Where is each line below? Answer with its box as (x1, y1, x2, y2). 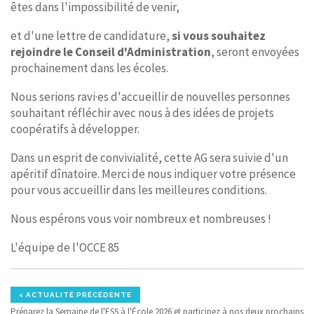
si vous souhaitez (172, 28, 266, 43)
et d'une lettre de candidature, (11, 28, 172, 43)
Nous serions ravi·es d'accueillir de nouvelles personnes (11, 89, 290, 104)
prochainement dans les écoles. (11, 60, 168, 76)
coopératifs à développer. (11, 121, 139, 137)
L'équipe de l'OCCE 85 (11, 240, 119, 255)
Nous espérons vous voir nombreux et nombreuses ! (11, 211, 271, 226)
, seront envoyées (211, 44, 299, 60)
